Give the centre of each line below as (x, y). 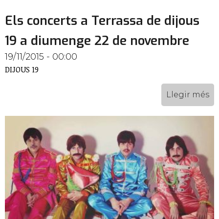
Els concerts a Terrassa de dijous (102, 21)
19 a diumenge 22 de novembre (97, 41)
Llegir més (188, 94)
